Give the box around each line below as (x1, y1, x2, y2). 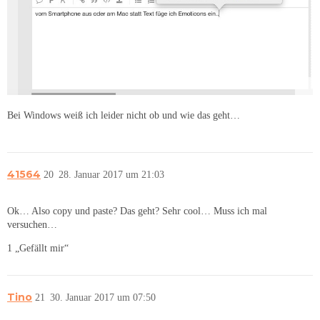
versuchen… (7, 219, 57, 230)
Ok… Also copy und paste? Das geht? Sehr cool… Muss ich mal (7, 205, 267, 216)
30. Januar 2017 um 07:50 (50, 291, 156, 303)
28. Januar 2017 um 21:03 (59, 169, 164, 181)
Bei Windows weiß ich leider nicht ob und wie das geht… (7, 110, 240, 121)
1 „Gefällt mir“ (7, 242, 69, 254)
